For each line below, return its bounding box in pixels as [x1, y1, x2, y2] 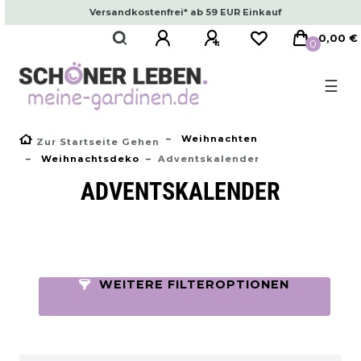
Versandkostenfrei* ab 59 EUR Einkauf [89, 6, 281, 18]
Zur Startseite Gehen [36, 135, 160, 147]
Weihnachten [178, 132, 258, 144]
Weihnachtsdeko [38, 152, 139, 164]
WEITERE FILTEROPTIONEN [99, 276, 290, 292]
